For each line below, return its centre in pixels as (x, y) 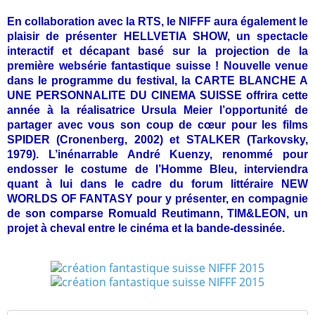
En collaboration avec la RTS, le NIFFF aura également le (157, 21)
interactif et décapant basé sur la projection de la (157, 51)
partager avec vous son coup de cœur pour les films (157, 124)
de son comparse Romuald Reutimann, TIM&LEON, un (157, 213)
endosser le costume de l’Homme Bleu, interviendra (157, 169)
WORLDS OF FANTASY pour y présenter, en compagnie (157, 198)
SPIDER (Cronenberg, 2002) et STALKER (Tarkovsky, (157, 139)
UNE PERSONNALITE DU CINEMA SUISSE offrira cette (157, 95)
